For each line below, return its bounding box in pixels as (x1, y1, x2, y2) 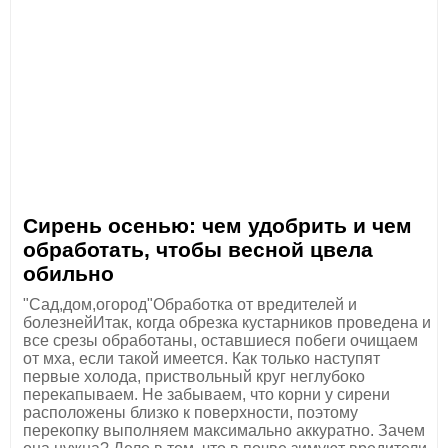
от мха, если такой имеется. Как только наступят (23, 350, 380, 367)
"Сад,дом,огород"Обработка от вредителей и (23, 296, 357, 313)
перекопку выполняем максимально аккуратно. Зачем (23, 422, 425, 439)
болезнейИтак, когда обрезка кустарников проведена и (23, 314, 431, 331)
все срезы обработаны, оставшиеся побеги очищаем (23, 332, 418, 349)
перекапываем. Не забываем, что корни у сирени (23, 386, 390, 403)
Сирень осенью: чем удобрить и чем (23, 214, 412, 237)
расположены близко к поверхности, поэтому (23, 404, 358, 421)
